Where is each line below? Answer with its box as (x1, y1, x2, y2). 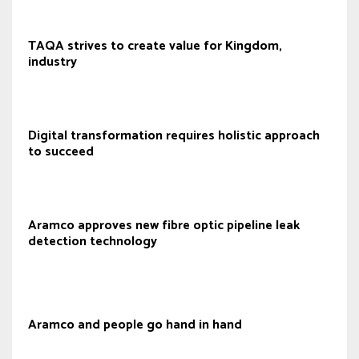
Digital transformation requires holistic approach (28, 125, 320, 147)
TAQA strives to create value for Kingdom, (28, 35, 282, 57)
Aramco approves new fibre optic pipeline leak (28, 215, 300, 236)
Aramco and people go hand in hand (28, 314, 242, 336)
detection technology (28, 231, 157, 252)
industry (28, 51, 77, 73)
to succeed (28, 141, 94, 163)
